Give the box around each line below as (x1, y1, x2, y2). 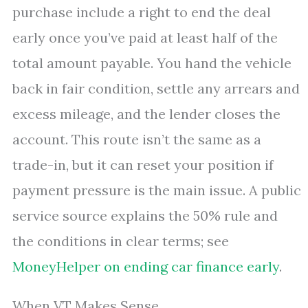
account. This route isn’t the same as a (12, 131, 261, 148)
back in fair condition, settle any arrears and (12, 80, 300, 97)
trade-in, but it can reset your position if (12, 156, 274, 173)
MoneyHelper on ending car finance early (12, 258, 279, 275)
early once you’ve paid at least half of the (12, 29, 278, 46)
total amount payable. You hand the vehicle (12, 54, 291, 71)
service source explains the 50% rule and (12, 207, 278, 224)
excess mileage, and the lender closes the (12, 105, 280, 122)
